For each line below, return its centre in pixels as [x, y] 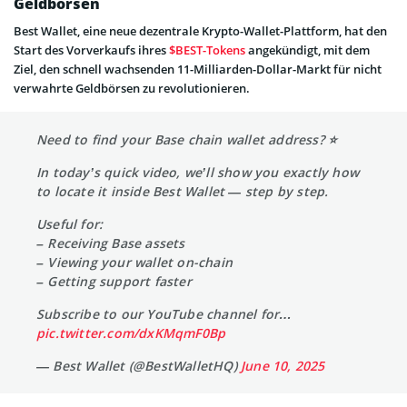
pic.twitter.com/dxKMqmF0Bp [131, 333]
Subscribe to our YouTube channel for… [164, 314]
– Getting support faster [114, 282]
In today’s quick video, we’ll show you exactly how [198, 173]
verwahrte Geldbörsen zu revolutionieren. [132, 89]
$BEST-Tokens [207, 50]
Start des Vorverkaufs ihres [91, 50]
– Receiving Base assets [111, 243]
